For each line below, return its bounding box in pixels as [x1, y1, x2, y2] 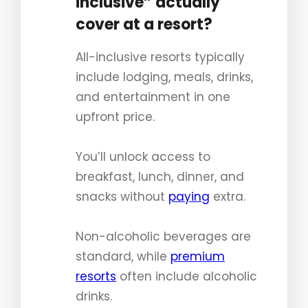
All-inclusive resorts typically [76, 48, 245, 65]
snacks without [76, 188, 168, 205]
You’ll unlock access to [76, 148, 210, 165]
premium [170, 247, 225, 265]
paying [168, 188, 210, 205]
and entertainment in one [76, 88, 230, 105]
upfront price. [76, 108, 155, 125]
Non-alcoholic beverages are [76, 228, 251, 245]
